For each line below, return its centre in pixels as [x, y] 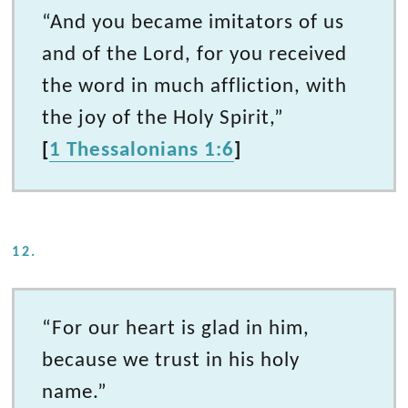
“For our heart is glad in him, [176, 328]
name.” [75, 392]
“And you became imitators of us [194, 22]
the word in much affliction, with [195, 86]
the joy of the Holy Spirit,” [163, 118]
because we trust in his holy [171, 360]
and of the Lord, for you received [195, 54]
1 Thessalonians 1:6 [142, 150]
